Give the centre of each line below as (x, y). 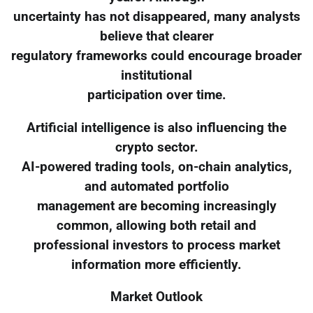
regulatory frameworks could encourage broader (156, 56)
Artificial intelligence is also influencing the (156, 128)
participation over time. (156, 95)
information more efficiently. (156, 264)
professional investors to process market (156, 245)
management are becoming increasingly (156, 206)
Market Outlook (156, 297)
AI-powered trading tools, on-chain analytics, (156, 167)
